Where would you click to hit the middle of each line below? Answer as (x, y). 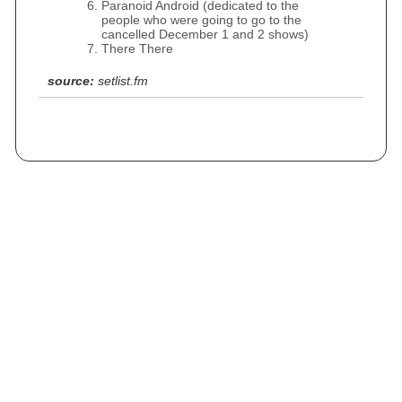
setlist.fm (123, 81)
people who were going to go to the (201, 20)
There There (137, 48)
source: (71, 81)
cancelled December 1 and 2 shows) (205, 34)
